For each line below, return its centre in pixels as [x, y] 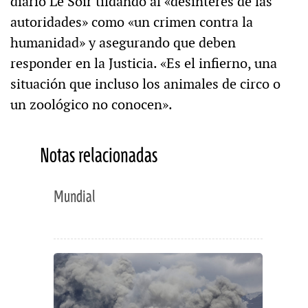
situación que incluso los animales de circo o [145, 84]
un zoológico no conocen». [91, 104]
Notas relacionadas [98, 156]
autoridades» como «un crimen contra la [132, 22]
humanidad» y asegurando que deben [123, 42]
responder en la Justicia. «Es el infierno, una [144, 63]
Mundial [74, 197]
